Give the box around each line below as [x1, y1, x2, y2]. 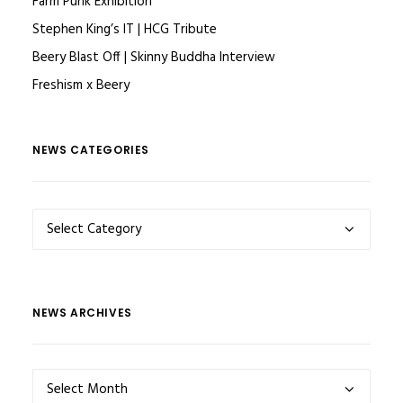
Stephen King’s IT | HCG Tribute [32, 19, 217, 40]
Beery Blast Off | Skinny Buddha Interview [32, 47, 275, 68]
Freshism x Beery [32, 75, 130, 96]
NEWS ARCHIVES [32, 305, 132, 320]
